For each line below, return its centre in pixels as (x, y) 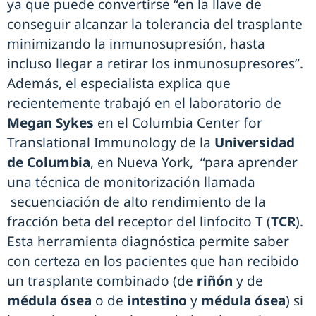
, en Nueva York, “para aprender (194, 163)
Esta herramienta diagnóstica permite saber (148, 242)
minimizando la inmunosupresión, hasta (136, 44)
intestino (159, 301)
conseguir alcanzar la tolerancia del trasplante (155, 24)
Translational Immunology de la (111, 143)
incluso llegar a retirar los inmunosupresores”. (155, 64)
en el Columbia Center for (178, 123)
